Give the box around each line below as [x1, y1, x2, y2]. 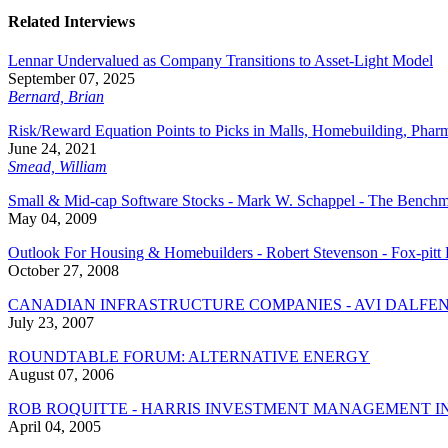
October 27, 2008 [8, 262, 119, 280]
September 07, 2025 [8, 70, 135, 88]
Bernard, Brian [8, 88, 104, 106]
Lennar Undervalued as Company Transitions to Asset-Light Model [8, 52, 433, 70]
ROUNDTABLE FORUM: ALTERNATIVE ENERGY [8, 348, 370, 366]
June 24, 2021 [8, 140, 97, 158]
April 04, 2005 [8, 418, 101, 436]
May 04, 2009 [8, 210, 97, 228]
